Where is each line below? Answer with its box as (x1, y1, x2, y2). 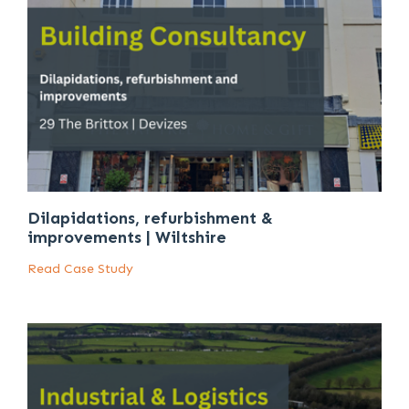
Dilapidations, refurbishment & (27, 208, 273, 229)
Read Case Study (27, 261, 133, 278)
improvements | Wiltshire (27, 227, 226, 248)
